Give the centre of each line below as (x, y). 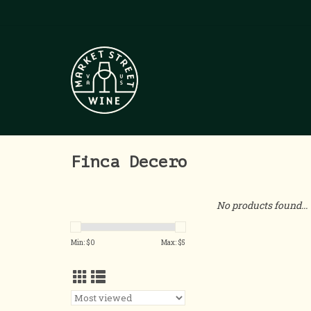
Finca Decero (129, 162)
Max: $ (171, 243)
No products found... (262, 205)
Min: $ (81, 243)
